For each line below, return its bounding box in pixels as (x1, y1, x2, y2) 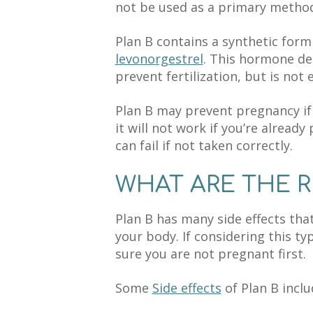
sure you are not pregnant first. (115, 245, 306, 262)
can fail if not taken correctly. (115, 137, 293, 154)
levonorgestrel (115, 50, 203, 67)
